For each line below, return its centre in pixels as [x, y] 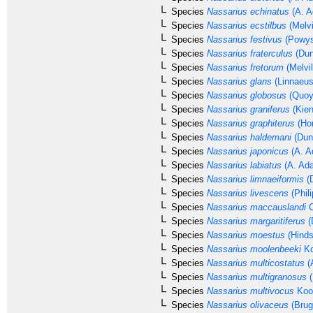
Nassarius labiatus [243, 165]
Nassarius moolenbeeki [253, 249]
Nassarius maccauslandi [255, 207]
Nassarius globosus [245, 95]
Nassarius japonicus [246, 151]
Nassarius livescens [246, 193]
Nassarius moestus [245, 235]
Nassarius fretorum [244, 67]
